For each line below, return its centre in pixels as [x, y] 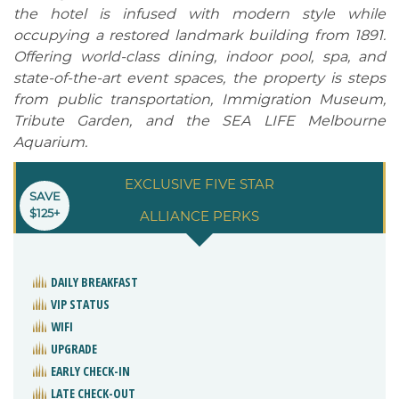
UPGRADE [74, 349]
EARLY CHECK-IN [90, 371]
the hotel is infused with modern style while [199, 14]
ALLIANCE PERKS [199, 216]
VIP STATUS [80, 305]
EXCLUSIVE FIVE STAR [199, 184]
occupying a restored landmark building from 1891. [199, 36]
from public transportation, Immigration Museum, [199, 100]
